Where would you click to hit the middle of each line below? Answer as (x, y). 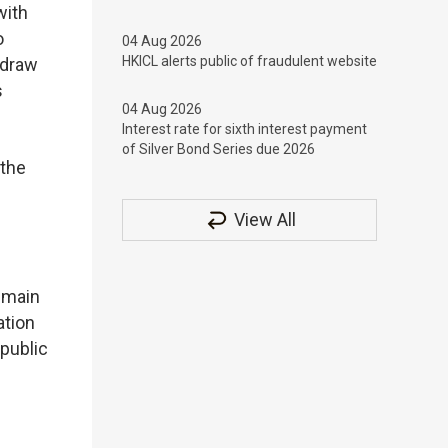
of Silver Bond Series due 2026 (218, 149)
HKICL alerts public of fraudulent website (249, 61)
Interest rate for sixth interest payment (244, 129)
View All (264, 219)
